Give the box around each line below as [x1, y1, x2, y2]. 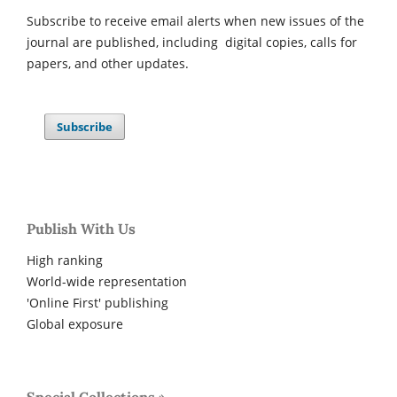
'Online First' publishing [27, 294, 168, 312]
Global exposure [27, 315, 123, 333]
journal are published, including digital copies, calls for [27, 34, 357, 51]
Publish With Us [27, 220, 136, 238]
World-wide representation [27, 273, 187, 291]
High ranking [27, 252, 103, 269]
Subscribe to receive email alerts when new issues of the [27, 12, 364, 30]
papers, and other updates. [27, 55, 189, 73]
